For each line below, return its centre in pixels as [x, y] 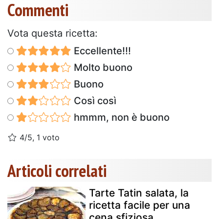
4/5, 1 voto [38, 137]
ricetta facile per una [140, 205]
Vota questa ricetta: [53, 33]
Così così [94, 100]
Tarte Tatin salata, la [139, 193]
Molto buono [102, 67]
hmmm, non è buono [120, 117]
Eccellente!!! [101, 51]
